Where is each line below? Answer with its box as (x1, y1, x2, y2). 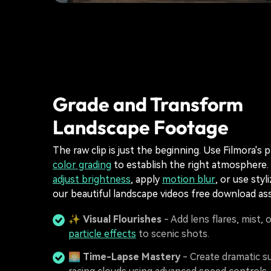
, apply (131, 174, 162, 185)
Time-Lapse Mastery (83, 251, 180, 263)
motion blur (162, 174, 215, 185)
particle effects (68, 228, 136, 240)
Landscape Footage (53, 115, 229, 139)
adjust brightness (53, 174, 131, 185)
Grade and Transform (53, 92, 243, 116)
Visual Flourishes (83, 214, 162, 225)
